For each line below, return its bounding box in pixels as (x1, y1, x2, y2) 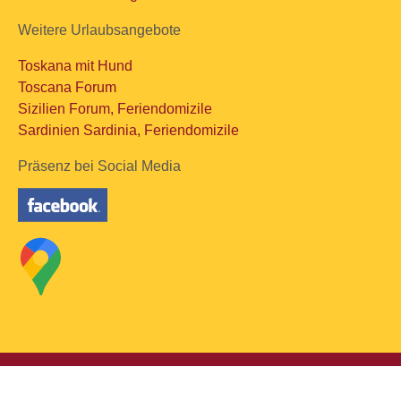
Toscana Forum (18, 80, 116, 95)
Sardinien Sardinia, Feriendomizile (18, 123, 239, 138)
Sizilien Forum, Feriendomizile (18, 101, 212, 116)
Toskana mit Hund (18, 58, 132, 73)
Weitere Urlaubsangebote (18, 22, 181, 38)
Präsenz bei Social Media (18, 158, 181, 174)
